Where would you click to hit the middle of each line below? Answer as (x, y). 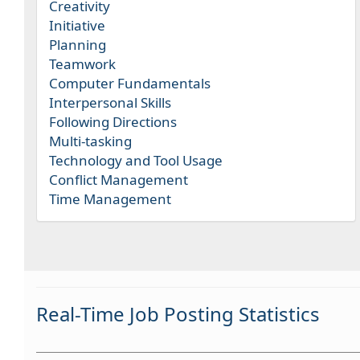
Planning (78, 45)
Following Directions (113, 122)
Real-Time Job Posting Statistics (178, 314)
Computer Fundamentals (130, 83)
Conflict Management (119, 180)
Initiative (77, 25)
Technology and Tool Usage (136, 160)
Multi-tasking (90, 141)
